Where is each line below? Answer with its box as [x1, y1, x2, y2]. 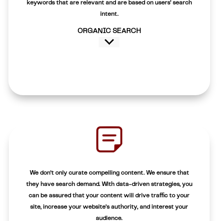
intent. [100, 11, 118, 17]
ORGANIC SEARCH [77, 28, 141, 35]
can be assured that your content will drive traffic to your [29, 193, 190, 199]
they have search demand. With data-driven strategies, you [26, 182, 192, 187]
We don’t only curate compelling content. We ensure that [29, 170, 189, 176]
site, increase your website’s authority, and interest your [30, 204, 188, 210]
